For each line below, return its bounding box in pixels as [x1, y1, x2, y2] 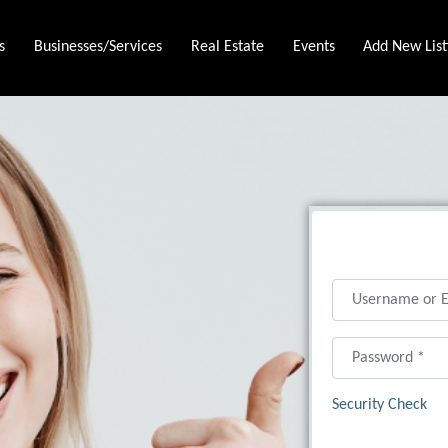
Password [331, 337, 397, 354]
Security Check [332, 396, 428, 413]
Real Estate [190, 38, 264, 55]
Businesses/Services [34, 38, 163, 55]
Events [292, 38, 335, 55]
